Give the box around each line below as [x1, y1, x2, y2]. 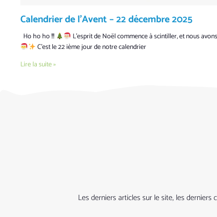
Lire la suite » [20, 59, 56, 71]
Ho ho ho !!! [20, 31, 56, 43]
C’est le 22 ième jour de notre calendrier [35, 42, 146, 53]
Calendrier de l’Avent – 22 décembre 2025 [20, 12, 192, 28]
